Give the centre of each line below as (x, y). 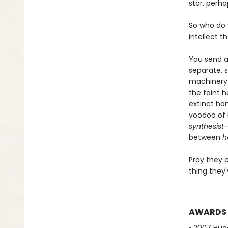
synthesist (206, 126)
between (205, 137)
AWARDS (207, 212)
